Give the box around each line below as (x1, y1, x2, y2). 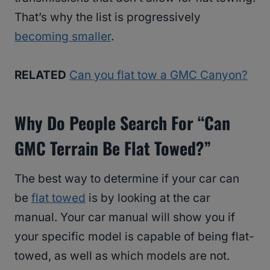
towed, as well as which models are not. (14, 249, 230, 263)
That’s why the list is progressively (14, 10, 201, 25)
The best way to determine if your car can (14, 172, 239, 186)
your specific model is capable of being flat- (14, 230, 254, 244)
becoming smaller (14, 30, 111, 44)
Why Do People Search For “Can (14, 110, 230, 136)
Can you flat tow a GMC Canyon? (69, 68, 248, 83)
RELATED (14, 68, 66, 83)
